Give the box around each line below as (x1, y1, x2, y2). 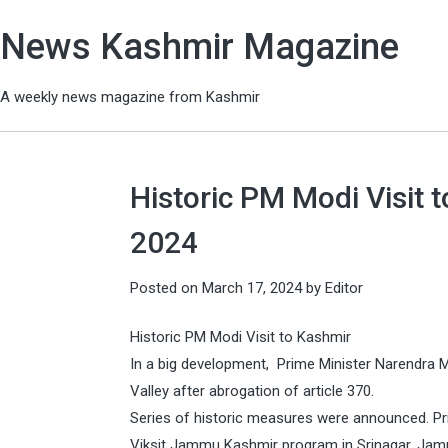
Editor (325, 278, 363, 297)
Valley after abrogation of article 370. (130, 382, 374, 400)
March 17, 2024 (202, 278, 302, 297)
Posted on (130, 278, 202, 297)
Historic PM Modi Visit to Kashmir (130, 328, 351, 346)
